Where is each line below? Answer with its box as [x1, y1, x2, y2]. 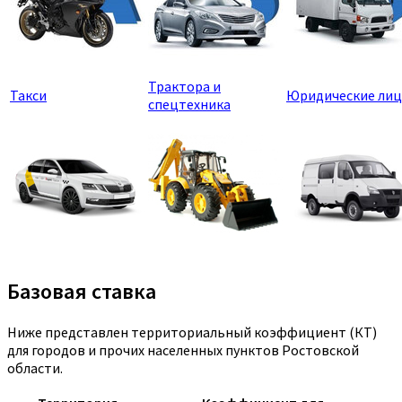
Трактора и [148, 77, 221, 96]
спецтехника [148, 95, 231, 114]
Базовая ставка [7, 277, 156, 306]
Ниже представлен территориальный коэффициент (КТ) [7, 323, 377, 342]
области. [7, 359, 63, 378]
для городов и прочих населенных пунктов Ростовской [7, 341, 359, 360]
